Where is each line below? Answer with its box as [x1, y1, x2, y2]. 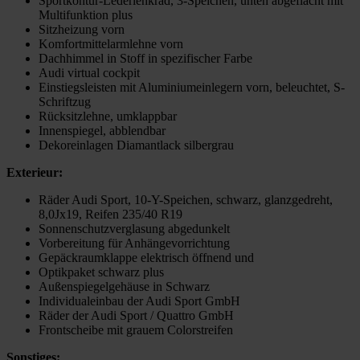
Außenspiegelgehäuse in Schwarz [39, 280, 210, 294]
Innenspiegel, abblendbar [39, 124, 166, 138]
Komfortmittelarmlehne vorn [39, 37, 183, 51]
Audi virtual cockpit [39, 66, 140, 80]
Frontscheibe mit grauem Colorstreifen [39, 323, 233, 337]
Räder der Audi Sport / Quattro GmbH [39, 309, 234, 323]
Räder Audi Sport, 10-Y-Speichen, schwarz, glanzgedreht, [39, 193, 333, 207]
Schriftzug [39, 95, 91, 109]
